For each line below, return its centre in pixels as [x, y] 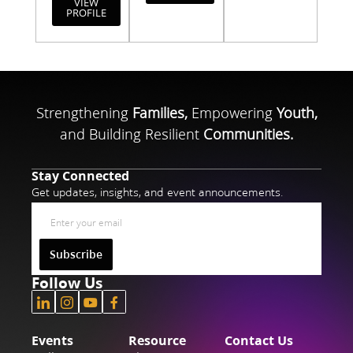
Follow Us [67, 283]
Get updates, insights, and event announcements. [158, 193]
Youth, [297, 113]
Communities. [248, 134]
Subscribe [76, 255]
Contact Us [259, 340]
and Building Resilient [132, 134]
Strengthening [84, 113]
